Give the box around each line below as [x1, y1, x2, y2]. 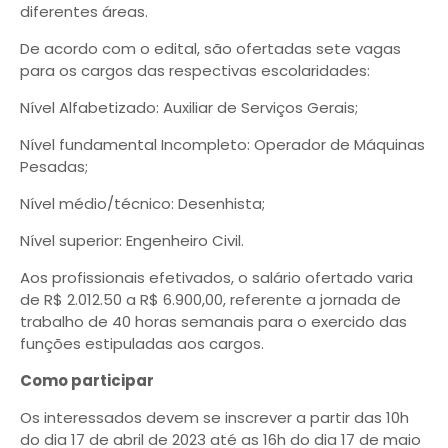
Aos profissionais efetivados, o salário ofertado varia [20, 267, 413, 288]
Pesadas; [20, 156, 88, 177]
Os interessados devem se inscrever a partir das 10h [20, 407, 409, 428]
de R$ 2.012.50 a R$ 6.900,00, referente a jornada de [20, 289, 401, 310]
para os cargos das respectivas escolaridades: [20, 60, 370, 81]
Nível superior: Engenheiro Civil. [20, 230, 244, 251]
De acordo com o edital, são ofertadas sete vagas [20, 38, 401, 59]
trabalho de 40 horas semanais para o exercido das [20, 311, 407, 332]
